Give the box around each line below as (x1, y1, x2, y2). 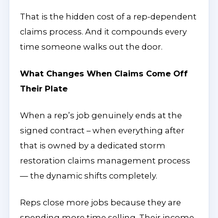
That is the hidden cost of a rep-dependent (20, 12, 197, 21)
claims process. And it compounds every (20, 27, 187, 36)
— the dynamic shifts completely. (20, 171, 157, 181)
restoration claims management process (20, 156, 190, 165)
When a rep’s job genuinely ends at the (20, 110, 182, 120)
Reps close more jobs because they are (20, 198, 181, 207)
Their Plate (20, 84, 68, 93)
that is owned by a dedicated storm (20, 141, 165, 150)
